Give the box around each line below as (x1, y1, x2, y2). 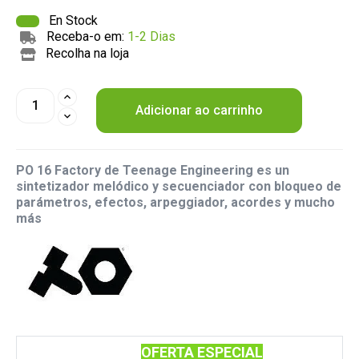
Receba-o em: (43, 29, 128, 44)
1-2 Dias (127, 29, 176, 44)
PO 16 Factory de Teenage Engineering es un (16, 162, 289, 178)
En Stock (46, 13, 98, 28)
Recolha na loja (42, 45, 130, 61)
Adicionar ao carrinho (135, 102, 263, 118)
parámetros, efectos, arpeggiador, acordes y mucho (16, 194, 335, 210)
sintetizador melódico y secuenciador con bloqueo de (16, 178, 341, 194)
